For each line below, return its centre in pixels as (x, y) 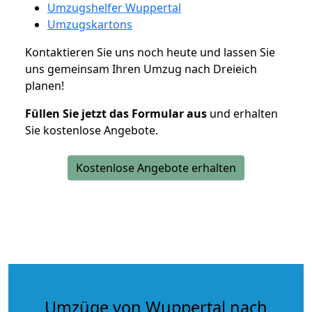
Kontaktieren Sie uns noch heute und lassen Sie (150, 52)
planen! (45, 85)
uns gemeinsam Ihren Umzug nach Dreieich (141, 69)
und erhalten (242, 113)
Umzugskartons (90, 24)
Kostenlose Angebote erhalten (156, 167)
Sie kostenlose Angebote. (92, 130)
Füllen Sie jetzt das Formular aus (116, 113)
